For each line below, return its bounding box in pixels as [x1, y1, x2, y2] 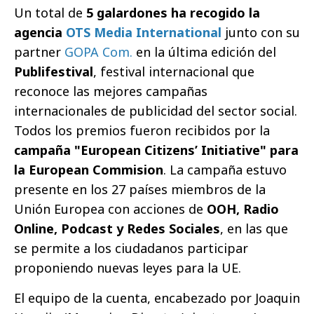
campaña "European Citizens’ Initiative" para [14, 142, 299, 159]
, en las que [220, 220, 288, 238]
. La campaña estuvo [163, 161, 287, 179]
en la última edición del [132, 43, 276, 61]
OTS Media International [66, 24, 225, 41]
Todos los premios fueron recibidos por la [14, 122, 270, 139]
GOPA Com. [64, 43, 132, 61]
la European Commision [14, 161, 163, 179]
